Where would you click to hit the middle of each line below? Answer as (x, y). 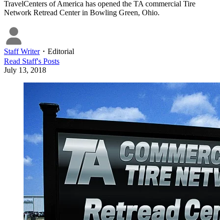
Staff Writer (22, 52)
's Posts (48, 61)
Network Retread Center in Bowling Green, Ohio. (82, 13)
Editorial (61, 52)
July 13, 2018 (25, 70)
